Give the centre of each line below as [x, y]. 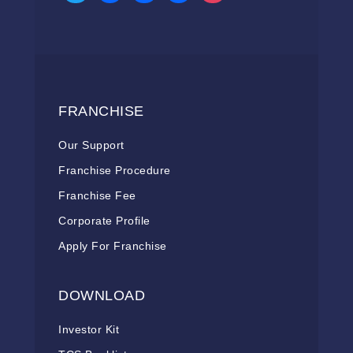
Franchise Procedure [115, 171]
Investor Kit [89, 330]
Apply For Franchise [113, 246]
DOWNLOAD [102, 296]
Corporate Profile [104, 221]
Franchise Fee [97, 196]
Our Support [91, 145]
